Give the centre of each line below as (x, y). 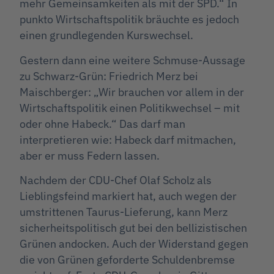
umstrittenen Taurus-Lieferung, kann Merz (124, 212)
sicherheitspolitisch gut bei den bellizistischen (133, 228)
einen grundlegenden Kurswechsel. (106, 35)
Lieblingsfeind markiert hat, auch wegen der (128, 196)
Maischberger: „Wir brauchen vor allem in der (132, 92)
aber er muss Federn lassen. (90, 155)
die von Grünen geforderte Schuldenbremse (127, 260)
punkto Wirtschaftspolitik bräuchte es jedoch (129, 20)
